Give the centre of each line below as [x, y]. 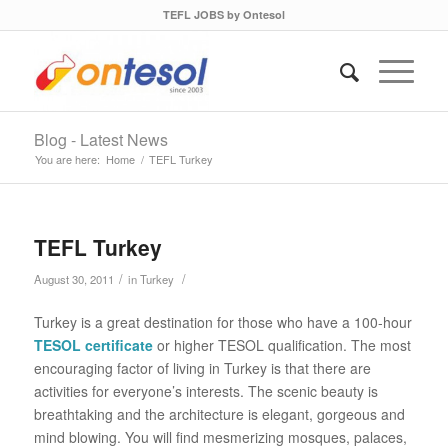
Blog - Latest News [100, 139]
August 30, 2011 [73, 279]
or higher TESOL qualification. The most [281, 344]
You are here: [67, 159]
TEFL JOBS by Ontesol [223, 14]
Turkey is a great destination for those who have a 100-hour [222, 321]
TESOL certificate [93, 344]
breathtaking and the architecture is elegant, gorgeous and [219, 413]
